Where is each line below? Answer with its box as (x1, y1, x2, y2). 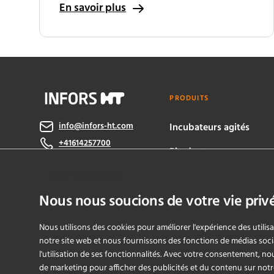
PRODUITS (169, 92, 209, 105)
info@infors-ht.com (59, 119, 133, 133)
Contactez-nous (52, 169, 120, 185)
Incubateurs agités (169, 120, 250, 136)
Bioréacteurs (169, 144, 224, 160)
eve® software (169, 169, 230, 185)
